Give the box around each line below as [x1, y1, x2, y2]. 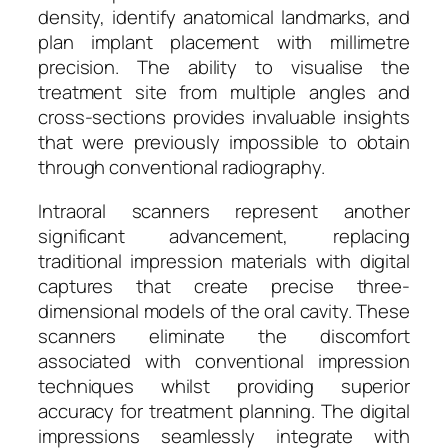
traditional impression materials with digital [38, 247, 410, 274]
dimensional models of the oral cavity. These [38, 297, 410, 324]
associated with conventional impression [38, 347, 410, 374]
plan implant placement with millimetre [38, 29, 410, 56]
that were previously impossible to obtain [38, 129, 410, 156]
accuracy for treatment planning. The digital [38, 397, 410, 424]
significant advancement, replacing [38, 222, 410, 249]
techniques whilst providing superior [38, 372, 410, 399]
